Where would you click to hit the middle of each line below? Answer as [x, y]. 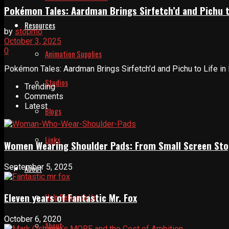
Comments [44, 97]
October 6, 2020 [33, 219]
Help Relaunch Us [70, 197]
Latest [36, 106]
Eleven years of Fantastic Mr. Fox [71, 198]
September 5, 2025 [38, 167]
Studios [56, 82]
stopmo [29, 32]
